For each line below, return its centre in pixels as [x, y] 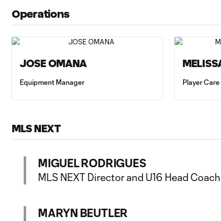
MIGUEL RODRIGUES [92, 163]
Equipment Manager [52, 82]
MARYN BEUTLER [83, 213]
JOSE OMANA [54, 63]
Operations [41, 14]
